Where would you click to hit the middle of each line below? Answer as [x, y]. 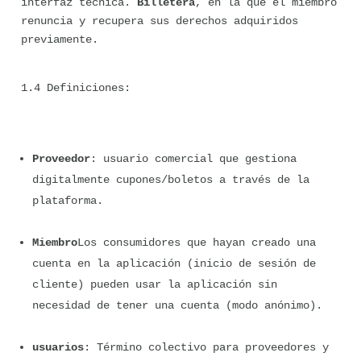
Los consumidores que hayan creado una [197, 243]
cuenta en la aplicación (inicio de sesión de [174, 263]
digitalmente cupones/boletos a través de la [171, 180]
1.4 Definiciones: [76, 88]
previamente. [60, 39]
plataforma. [68, 201]
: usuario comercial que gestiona [193, 159]
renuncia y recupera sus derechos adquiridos [160, 21]
